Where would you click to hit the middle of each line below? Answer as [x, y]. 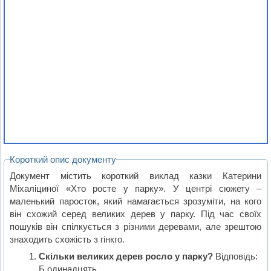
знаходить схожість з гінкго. [67, 239]
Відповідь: [235, 256]
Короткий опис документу [63, 160]
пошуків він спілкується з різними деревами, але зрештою [136, 226]
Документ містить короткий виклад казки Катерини [136, 175]
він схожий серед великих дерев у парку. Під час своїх [136, 214]
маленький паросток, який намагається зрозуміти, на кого [136, 201]
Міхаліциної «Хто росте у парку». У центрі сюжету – [136, 188]
